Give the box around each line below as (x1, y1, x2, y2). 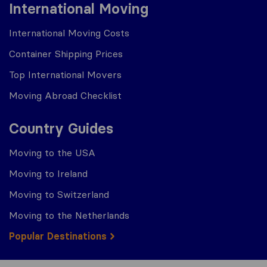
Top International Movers (9, 69, 122, 80)
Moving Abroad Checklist (9, 89, 122, 101)
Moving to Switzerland (9, 188, 109, 200)
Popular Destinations (9, 230, 107, 242)
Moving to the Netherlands (9, 209, 129, 221)
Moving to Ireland (9, 167, 88, 179)
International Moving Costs (9, 27, 129, 39)
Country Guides (9, 120, 113, 137)
